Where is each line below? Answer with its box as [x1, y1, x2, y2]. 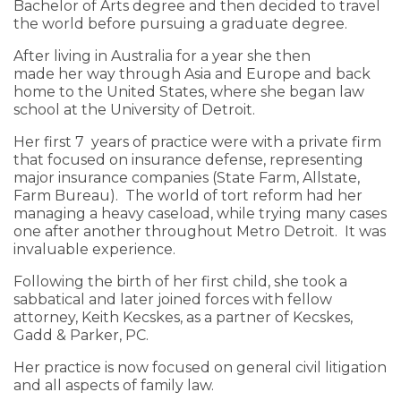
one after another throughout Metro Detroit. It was [13, 223, 386, 241]
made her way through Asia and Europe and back [13, 65, 371, 83]
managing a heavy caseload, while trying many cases [13, 205, 387, 223]
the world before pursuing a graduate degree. [13, 15, 347, 33]
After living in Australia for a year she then [13, 47, 311, 65]
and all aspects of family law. [13, 377, 214, 395]
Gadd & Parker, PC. [13, 327, 149, 345]
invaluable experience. [13, 241, 175, 259]
